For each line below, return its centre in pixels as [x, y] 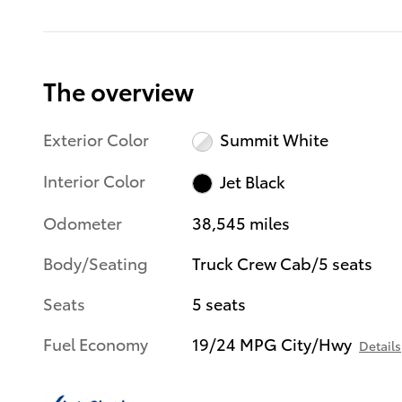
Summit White [274, 139]
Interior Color [94, 180]
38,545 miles [241, 222]
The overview [118, 90]
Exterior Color [96, 138]
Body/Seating [96, 262]
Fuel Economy [96, 343]
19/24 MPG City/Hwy [272, 343]
